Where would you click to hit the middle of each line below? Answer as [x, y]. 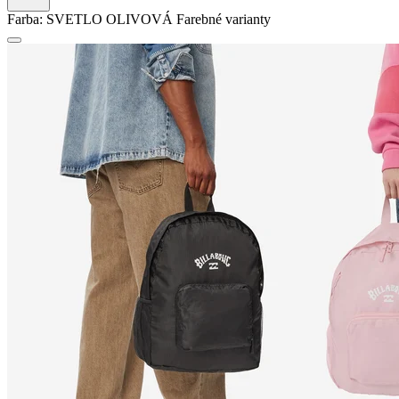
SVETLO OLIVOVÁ [110, 19]
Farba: [25, 19]
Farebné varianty [224, 19]
